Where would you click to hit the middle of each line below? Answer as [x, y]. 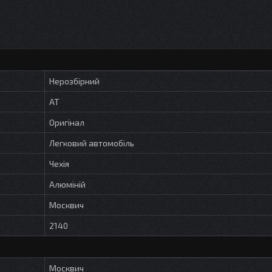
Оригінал [67, 122]
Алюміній [67, 184]
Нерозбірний [74, 81]
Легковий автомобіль [92, 143]
